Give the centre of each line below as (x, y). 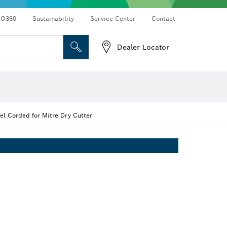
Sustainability (53, 18)
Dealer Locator (143, 47)
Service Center (113, 18)
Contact (163, 18)
